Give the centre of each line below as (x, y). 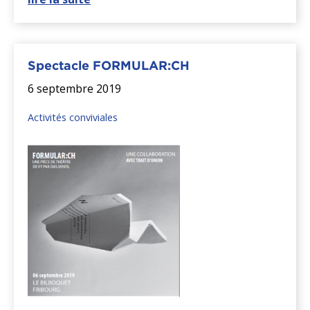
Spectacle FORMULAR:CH (109, 66)
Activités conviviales (73, 118)
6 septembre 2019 (74, 89)
